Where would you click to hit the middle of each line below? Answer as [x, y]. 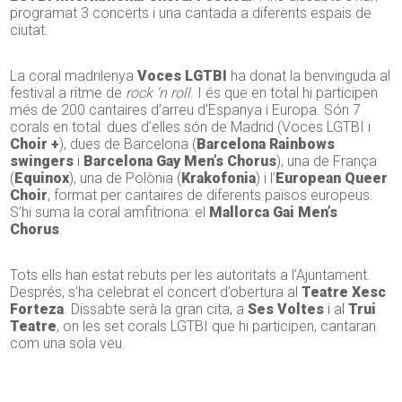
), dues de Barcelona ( [128, 144]
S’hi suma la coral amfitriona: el [110, 213]
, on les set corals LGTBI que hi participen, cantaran [217, 327]
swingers [42, 162]
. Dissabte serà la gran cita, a [156, 310]
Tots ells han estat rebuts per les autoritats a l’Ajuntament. [191, 275]
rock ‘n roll [158, 93]
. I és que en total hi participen [284, 93]
